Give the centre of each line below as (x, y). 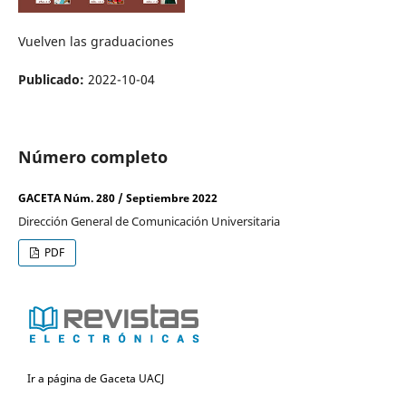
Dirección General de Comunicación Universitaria (149, 221)
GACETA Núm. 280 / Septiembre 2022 (117, 198)
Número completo (92, 156)
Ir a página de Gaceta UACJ (96, 378)
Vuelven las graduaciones (96, 41)
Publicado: (53, 79)
